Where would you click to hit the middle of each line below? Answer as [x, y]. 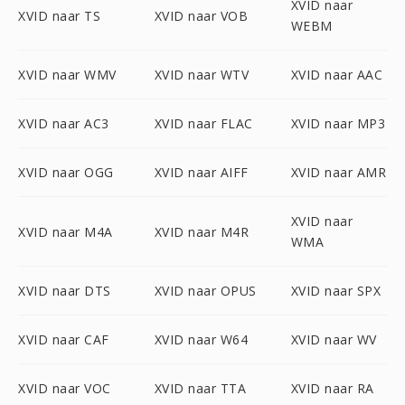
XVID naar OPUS [205, 291]
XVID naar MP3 [338, 123]
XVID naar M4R [202, 231]
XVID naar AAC [337, 75]
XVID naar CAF [64, 339]
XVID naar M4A [66, 231]
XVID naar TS [59, 15]
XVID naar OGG [66, 172]
